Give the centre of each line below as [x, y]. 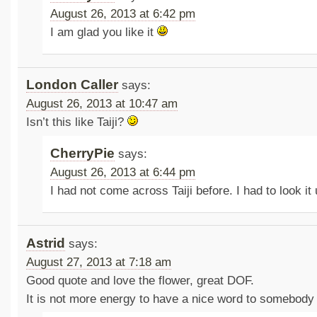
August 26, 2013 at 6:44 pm [123, 172]
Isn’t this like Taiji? [76, 122]
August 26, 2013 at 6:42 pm [123, 14]
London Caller [72, 85]
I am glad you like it [104, 33]
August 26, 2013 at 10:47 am [102, 104]
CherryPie [83, 153]
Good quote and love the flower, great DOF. [140, 280]
